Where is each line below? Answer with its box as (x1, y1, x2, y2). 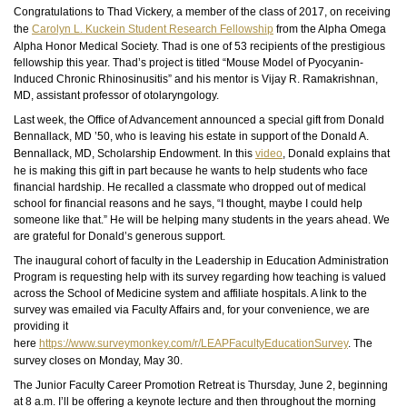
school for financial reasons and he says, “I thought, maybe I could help (14, 197, 362, 210)
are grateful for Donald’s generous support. (14, 230, 228, 243)
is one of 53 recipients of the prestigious (187, 40, 385, 53)
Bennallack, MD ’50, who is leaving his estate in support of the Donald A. (14, 130, 369, 143)
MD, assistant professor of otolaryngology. (14, 89, 222, 102)
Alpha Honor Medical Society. (14, 40, 162, 53)
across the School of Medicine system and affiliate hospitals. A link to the (14, 287, 367, 300)
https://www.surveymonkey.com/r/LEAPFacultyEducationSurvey (39, 337, 348, 350)
